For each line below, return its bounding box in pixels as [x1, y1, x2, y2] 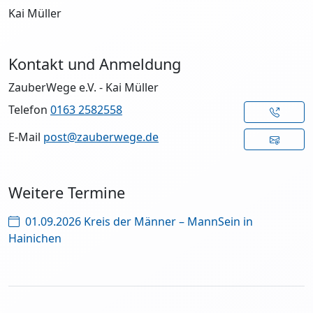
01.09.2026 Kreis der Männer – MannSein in [25, 214, 253, 230]
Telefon [8, 102, 50, 118]
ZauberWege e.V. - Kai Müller [8, 80, 159, 96]
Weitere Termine [8, 182, 125, 203]
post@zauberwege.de [43, 129, 159, 145]
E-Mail [8, 129, 43, 145]
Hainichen [8, 231, 61, 247]
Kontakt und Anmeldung [8, 54, 181, 75]
